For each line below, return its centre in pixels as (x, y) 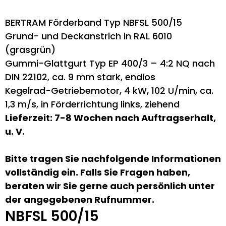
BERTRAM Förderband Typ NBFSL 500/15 (94, 22)
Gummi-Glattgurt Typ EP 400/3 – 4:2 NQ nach (110, 63)
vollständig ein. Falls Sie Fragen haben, (98, 172)
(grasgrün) (30, 50)
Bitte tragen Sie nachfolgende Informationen (113, 159)
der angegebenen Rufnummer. (80, 200)
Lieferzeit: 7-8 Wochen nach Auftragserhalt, (110, 118)
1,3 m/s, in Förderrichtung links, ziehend (92, 104)
